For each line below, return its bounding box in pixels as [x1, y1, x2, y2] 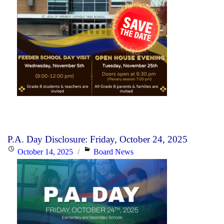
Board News [93, 147, 134, 156]
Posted [7, 146, 28, 155]
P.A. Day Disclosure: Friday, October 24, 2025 [7, 133, 187, 144]
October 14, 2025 [17, 147, 73, 156]
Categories [83, 146, 117, 155]
